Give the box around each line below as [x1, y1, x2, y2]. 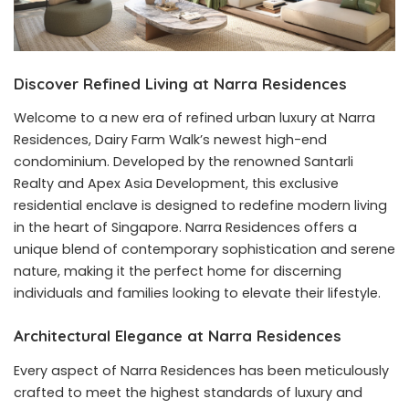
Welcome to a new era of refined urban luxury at [14, 109, 339, 128]
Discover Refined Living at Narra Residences [14, 73, 347, 93]
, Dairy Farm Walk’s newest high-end [89, 131, 327, 150]
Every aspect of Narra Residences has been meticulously [14, 361, 389, 380]
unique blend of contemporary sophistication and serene [14, 240, 395, 259]
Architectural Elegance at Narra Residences [14, 326, 341, 346]
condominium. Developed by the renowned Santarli [14, 152, 353, 172]
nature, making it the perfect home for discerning [14, 262, 341, 281]
